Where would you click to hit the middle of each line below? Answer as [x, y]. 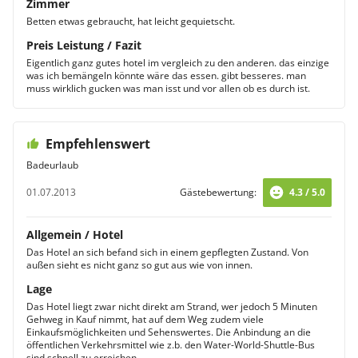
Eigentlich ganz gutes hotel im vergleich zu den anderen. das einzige [178, 63]
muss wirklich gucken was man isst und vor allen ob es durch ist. [168, 88]
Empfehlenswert [98, 144]
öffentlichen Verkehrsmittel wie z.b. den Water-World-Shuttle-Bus [171, 345]
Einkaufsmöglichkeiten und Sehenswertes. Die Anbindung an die [169, 332]
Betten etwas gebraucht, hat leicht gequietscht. [131, 21]
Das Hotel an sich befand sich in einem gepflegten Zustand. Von [167, 252]
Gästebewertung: [218, 192]
